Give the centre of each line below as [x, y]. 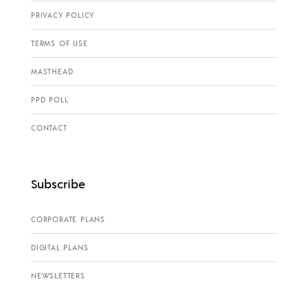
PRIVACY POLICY [63, 15]
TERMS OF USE [59, 43]
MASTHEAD [52, 71]
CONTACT [49, 128]
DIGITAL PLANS [60, 247]
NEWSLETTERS [58, 275]
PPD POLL [50, 99]
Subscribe [58, 183]
